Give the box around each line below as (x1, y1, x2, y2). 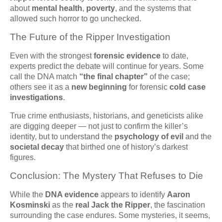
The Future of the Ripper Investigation (10, 32, 170, 43)
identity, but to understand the (10, 132, 114, 141)
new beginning (71, 83, 127, 92)
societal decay (10, 143, 64, 152)
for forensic (127, 83, 169, 92)
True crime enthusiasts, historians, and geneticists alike (10, 111, 203, 120)
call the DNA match (10, 72, 79, 81)
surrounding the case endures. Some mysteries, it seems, (10, 211, 210, 220)
